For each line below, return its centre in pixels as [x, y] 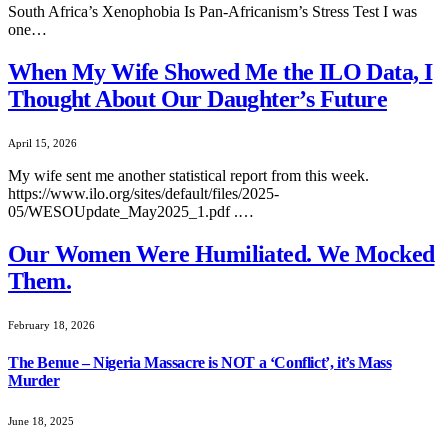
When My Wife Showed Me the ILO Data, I [220, 72]
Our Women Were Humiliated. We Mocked [221, 253]
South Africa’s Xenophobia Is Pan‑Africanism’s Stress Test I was [212, 12]
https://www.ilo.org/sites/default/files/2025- [143, 194]
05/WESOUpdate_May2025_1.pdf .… [131, 212]
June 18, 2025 [41, 421]
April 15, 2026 [42, 143]
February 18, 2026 [51, 324]
